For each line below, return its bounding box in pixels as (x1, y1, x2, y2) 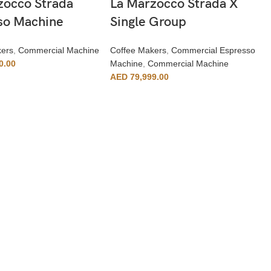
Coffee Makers (109, 45, 166, 55)
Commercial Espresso (171, 45, 255, 55)
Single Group (109, 13, 186, 30)
